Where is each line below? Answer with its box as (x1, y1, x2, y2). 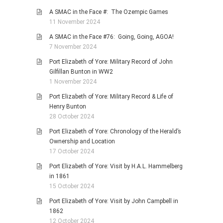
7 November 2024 (49, 43, 97, 51)
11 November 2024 (49, 18, 100, 26)
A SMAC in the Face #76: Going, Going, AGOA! (49, 33, 174, 41)
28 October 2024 (49, 113, 94, 120)
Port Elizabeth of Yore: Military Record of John (49, 58, 173, 66)
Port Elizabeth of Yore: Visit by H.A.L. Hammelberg (49, 163, 183, 170)
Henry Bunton (49, 103, 86, 111)
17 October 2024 (49, 148, 94, 155)
